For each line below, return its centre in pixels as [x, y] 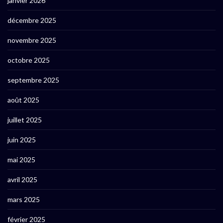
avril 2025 [22, 180]
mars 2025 [24, 200]
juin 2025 [22, 140]
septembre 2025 [33, 80]
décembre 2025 [32, 20]
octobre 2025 [29, 60]
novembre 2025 [32, 40]
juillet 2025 [25, 120]
